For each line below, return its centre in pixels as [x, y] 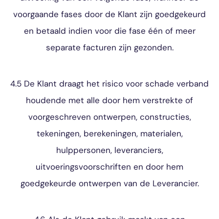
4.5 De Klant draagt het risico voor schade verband [109, 84]
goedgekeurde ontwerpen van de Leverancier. [109, 183]
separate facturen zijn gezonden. [109, 47]
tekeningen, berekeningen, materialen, [109, 133]
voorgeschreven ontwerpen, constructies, [109, 117]
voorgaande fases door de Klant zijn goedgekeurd [109, 14]
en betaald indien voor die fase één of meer [109, 31]
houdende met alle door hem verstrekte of [109, 100]
